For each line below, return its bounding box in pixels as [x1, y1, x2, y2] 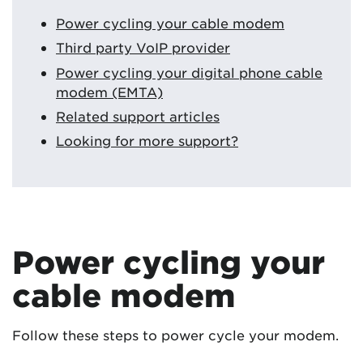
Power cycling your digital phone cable [56, 63, 322, 80]
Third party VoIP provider [56, 39, 230, 56]
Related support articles [56, 107, 220, 124]
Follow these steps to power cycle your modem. [12, 327, 339, 344]
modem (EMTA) [56, 83, 163, 100]
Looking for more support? [56, 132, 238, 149]
